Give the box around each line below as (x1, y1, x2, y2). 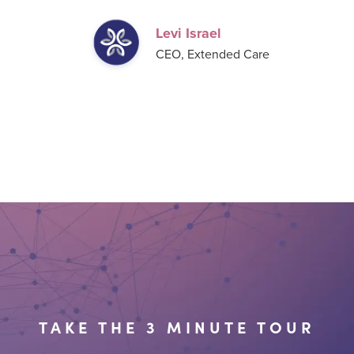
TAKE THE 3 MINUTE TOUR (38, 316, 315, 338)
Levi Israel (155, 23, 221, 44)
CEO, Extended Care (155, 45, 269, 63)
